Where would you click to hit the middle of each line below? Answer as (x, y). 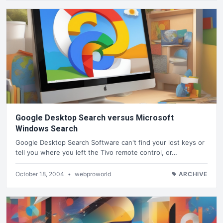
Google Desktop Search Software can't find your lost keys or (110, 142)
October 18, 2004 (41, 174)
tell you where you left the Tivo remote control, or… (96, 152)
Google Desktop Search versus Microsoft (95, 117)
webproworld (93, 174)
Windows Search (47, 128)
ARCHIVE (193, 174)
